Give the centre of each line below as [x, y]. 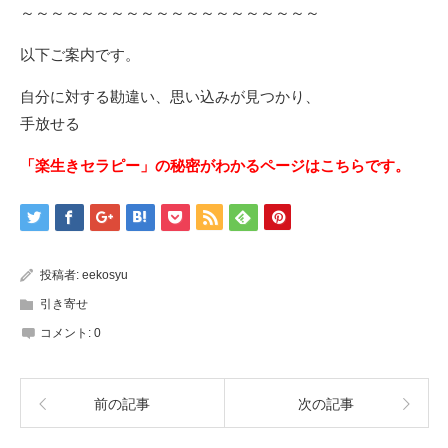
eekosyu [105, 275]
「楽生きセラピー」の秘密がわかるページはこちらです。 [215, 165]
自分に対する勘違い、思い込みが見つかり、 [170, 96]
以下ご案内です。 [80, 54]
